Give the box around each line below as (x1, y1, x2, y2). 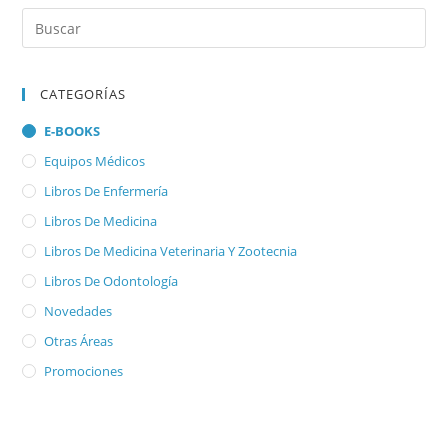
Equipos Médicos (44, 152, 146, 171)
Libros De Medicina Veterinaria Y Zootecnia (44, 242, 298, 261)
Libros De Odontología (44, 272, 179, 291)
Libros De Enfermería (44, 182, 169, 201)
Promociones (44, 362, 124, 381)
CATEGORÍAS (40, 85, 127, 104)
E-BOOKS (44, 122, 101, 141)
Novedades (44, 302, 113, 321)
